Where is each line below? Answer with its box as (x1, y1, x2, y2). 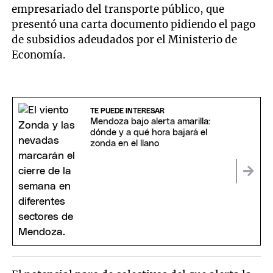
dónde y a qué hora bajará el (90, 128, 207, 138)
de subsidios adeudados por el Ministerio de (12, 33, 238, 47)
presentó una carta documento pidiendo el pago (12, 18, 256, 32)
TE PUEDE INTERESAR (90, 107, 165, 115)
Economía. (12, 48, 66, 62)
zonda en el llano (90, 139, 159, 149)
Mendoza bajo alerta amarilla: (90, 117, 210, 127)
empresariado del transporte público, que (12, 2, 225, 16)
